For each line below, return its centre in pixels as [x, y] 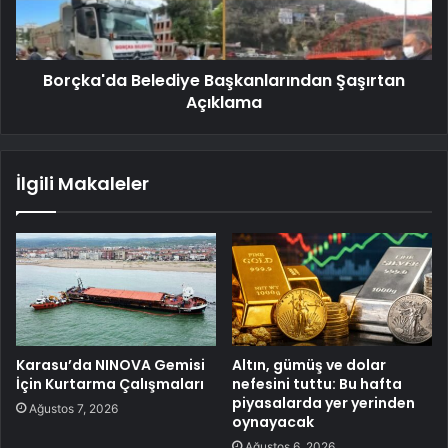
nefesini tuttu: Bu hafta [317, 383]
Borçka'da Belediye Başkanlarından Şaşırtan [224, 80]
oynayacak [273, 421]
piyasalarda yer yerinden [323, 402]
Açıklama [224, 102]
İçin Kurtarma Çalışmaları [110, 383]
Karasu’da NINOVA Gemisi [110, 364]
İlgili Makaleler [82, 183]
